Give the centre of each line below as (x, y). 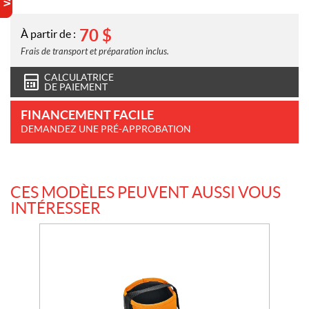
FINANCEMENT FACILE (87, 114)
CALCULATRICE (79, 77)
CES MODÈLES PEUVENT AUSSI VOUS (146, 192)
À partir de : (48, 34)
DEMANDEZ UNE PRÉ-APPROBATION (106, 129)
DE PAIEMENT (76, 87)
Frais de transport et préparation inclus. (95, 51)
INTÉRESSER (56, 208)
